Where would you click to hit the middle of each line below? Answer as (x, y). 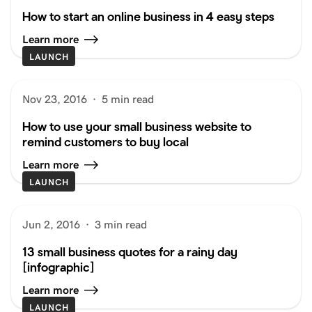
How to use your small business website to (137, 126)
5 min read (128, 99)
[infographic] (58, 267)
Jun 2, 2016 (51, 224)
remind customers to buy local (106, 141)
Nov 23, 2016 (55, 99)
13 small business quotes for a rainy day (130, 251)
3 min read (121, 224)
